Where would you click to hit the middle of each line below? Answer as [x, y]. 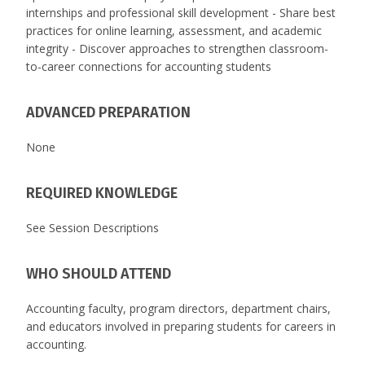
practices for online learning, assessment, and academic [174, 31]
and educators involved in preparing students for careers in [181, 327]
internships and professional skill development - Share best [181, 13]
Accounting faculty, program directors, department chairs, [178, 309]
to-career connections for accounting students [149, 67]
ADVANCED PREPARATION [108, 113]
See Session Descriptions [92, 228]
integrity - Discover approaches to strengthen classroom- [177, 49]
